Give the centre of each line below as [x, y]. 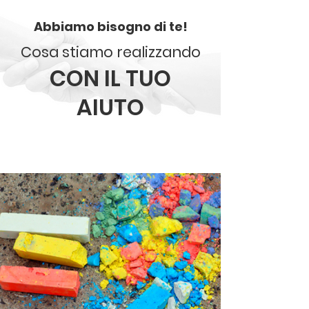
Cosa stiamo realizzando [110, 52]
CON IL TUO [110, 78]
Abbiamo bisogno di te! [110, 27]
